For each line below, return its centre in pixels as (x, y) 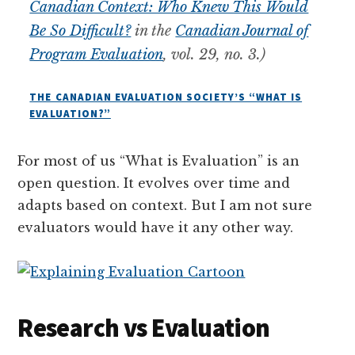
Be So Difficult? (80, 31)
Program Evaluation (97, 54)
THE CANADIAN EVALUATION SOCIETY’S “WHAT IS (166, 97)
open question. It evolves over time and (154, 183)
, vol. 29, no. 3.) (215, 54)
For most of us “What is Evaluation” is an (159, 160)
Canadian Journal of (242, 31)
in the (153, 31)
